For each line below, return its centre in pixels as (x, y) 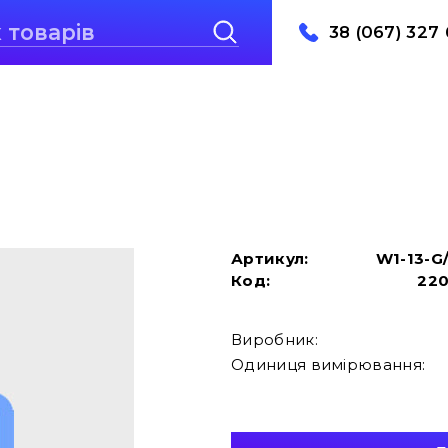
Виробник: (274, 339)
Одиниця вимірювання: (328, 364)
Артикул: (270, 258)
